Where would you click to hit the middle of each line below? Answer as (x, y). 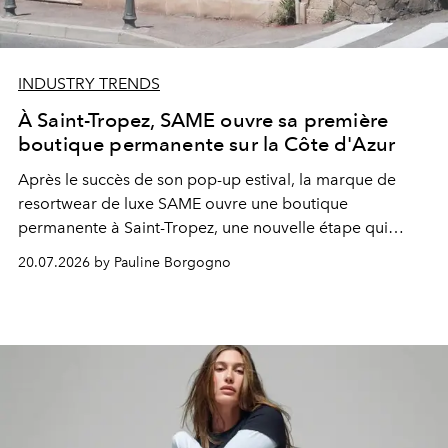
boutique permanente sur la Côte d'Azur (207, 143)
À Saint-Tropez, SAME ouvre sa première (203, 119)
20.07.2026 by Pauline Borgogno (124, 262)
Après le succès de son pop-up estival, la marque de (207, 179)
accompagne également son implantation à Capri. (201, 251)
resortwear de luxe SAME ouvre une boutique (183, 203)
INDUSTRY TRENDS (89, 83)
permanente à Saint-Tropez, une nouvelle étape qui (203, 227)
